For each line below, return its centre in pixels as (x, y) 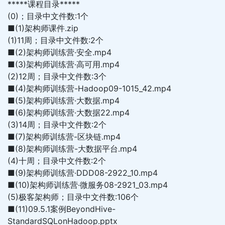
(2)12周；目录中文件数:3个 (57, 76)
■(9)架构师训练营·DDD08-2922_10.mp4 (83, 173)
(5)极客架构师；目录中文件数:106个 (73, 197)
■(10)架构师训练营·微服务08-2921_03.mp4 (88, 185)
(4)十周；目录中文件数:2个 (57, 161)
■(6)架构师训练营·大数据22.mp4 (69, 113)
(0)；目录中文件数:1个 (48, 16)
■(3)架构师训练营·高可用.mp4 (64, 64)
